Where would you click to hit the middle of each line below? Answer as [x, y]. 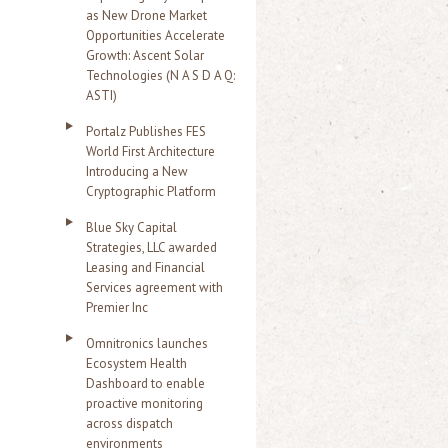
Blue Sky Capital [131, 227]
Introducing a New [137, 171]
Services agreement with [154, 287]
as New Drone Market [146, 15]
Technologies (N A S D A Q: [160, 75]
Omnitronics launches [147, 343]
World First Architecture [150, 151]
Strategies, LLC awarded [151, 247]
